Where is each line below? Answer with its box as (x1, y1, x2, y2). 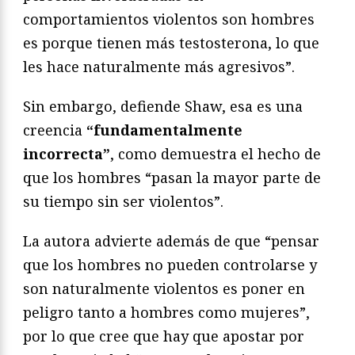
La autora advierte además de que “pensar (23, 231, 319, 250)
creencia (23, 120, 86, 139)
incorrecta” (23, 143, 110, 163)
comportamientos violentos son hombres (23, 9, 315, 29)
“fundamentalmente (86, 120, 242, 139)
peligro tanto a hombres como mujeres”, (23, 302, 310, 322)
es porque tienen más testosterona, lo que (23, 32, 319, 52)
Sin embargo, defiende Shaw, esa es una (23, 96, 303, 116)
